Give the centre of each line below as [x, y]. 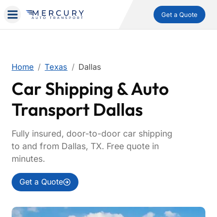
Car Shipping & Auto [90, 88]
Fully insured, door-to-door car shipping [92, 133]
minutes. [28, 159]
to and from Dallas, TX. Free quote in [85, 146]
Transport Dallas [77, 109]
